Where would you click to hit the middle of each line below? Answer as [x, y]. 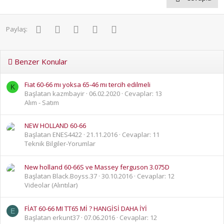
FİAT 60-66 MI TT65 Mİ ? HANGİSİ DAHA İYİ [86, 208]
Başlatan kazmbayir [54, 93]
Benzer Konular [40, 61]
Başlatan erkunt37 [52, 217]
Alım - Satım [42, 102]
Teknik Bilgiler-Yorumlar [60, 144]
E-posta [131, 28]
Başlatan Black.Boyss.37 [61, 176]
